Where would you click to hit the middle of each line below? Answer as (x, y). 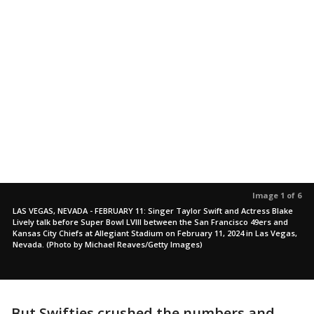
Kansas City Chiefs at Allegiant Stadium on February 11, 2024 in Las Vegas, (155, 233)
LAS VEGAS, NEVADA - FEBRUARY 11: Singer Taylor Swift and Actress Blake (153, 211)
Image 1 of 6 (277, 195)
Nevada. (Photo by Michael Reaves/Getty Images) (108, 244)
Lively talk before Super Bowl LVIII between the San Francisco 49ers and (150, 222)
